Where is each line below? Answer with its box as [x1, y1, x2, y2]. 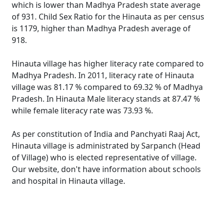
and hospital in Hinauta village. [12, 175, 125, 186]
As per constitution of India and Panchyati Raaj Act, [12, 129, 200, 139]
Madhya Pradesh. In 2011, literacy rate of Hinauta [12, 70, 194, 81]
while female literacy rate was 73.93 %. [12, 105, 153, 116]
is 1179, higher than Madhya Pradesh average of [12, 23, 191, 34]
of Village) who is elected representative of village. [12, 152, 197, 163]
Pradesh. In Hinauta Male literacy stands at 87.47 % [12, 93, 200, 104]
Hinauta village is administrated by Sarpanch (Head [12, 140, 200, 151]
